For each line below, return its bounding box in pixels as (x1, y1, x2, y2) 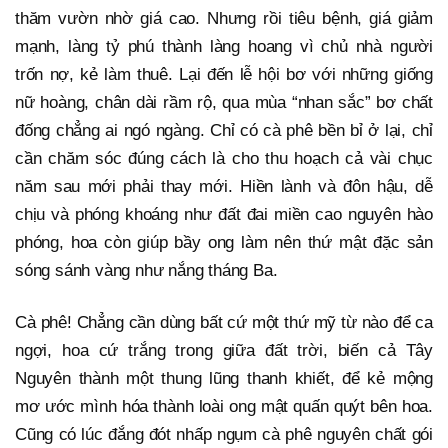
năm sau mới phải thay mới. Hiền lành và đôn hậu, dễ (15, 177, 433, 197)
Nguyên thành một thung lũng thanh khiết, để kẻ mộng (15, 369, 433, 389)
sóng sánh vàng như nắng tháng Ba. (15, 261, 278, 281)
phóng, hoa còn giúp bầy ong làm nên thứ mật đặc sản (15, 233, 433, 253)
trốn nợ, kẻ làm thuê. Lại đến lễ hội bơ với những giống (15, 65, 433, 85)
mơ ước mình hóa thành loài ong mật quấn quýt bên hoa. (15, 397, 433, 417)
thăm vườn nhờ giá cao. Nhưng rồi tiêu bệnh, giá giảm (15, 9, 433, 29)
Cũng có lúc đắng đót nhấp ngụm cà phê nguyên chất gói (15, 425, 433, 445)
